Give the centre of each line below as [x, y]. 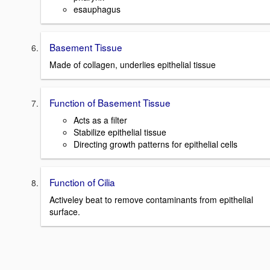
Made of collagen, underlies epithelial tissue [133, 65]
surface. [65, 211]
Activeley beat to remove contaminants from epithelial [151, 199]
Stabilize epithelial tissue [120, 132]
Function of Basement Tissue [110, 103]
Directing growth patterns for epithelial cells [155, 144]
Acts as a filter [100, 120]
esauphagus [97, 9]
